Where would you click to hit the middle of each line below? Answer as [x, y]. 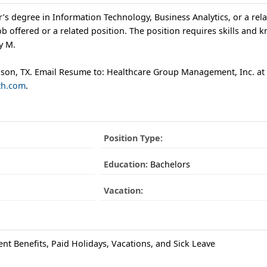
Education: [125, 164]
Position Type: [133, 138]
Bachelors [169, 164]
